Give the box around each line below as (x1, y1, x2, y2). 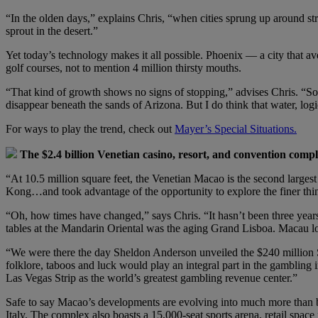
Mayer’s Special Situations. (175, 122, 297, 135)
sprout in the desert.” (6, 24, 98, 37)
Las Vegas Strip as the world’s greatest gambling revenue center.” (6, 271, 297, 284)
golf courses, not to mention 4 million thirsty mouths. (6, 61, 241, 74)
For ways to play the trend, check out (6, 122, 175, 135)
